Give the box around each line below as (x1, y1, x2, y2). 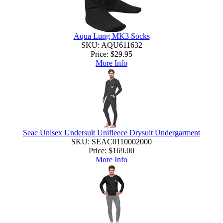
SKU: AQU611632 (81, 40, 142, 49)
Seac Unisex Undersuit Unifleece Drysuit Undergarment (23, 128, 200, 137)
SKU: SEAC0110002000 (71, 137, 152, 146)
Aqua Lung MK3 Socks (73, 31, 150, 40)
